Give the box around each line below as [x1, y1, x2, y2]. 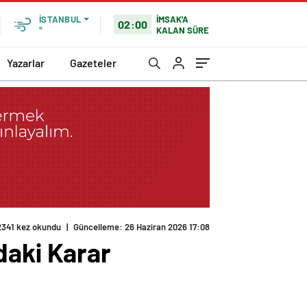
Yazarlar [7, 56, 45, 69]
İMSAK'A [156, 13, 189, 25]
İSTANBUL [39, 14, 81, 25]
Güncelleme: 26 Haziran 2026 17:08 [73, 221, 210, 233]
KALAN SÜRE [156, 24, 210, 36]
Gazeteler [70, 56, 116, 69]
